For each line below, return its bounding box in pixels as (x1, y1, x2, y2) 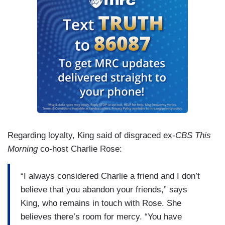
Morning (8, 144, 38, 154)
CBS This (175, 131, 211, 141)
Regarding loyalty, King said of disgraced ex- (8, 131, 175, 141)
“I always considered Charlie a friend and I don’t (21, 171, 200, 181)
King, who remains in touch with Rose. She (21, 198, 181, 208)
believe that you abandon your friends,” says (21, 184, 187, 194)
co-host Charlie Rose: (38, 144, 125, 154)
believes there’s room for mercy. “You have (21, 211, 182, 221)
